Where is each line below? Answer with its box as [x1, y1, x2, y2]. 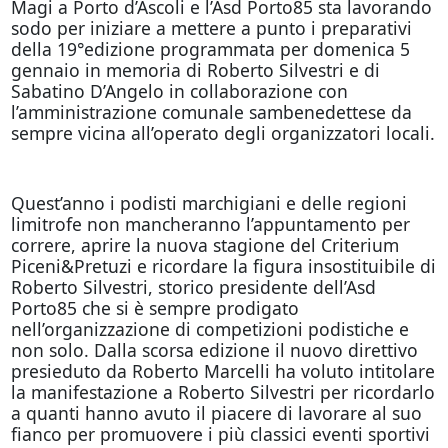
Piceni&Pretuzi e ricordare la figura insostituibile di [10, 253, 436, 278]
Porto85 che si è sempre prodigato [10, 295, 299, 320]
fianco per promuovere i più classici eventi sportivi [10, 421, 430, 446]
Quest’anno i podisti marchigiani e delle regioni [10, 190, 407, 215]
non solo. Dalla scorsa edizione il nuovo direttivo [10, 337, 418, 362]
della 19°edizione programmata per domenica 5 [10, 36, 410, 61]
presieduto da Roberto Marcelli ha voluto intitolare [10, 358, 435, 383]
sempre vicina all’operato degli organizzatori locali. [10, 120, 435, 145]
